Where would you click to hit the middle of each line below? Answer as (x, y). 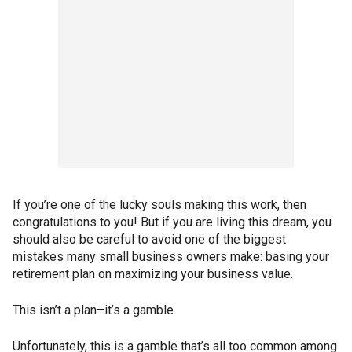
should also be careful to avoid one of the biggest (149, 240)
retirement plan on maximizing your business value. (153, 274)
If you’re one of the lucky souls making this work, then (159, 205)
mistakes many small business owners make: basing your (171, 257)
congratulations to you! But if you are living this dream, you (172, 222)
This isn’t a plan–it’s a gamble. (94, 310)
